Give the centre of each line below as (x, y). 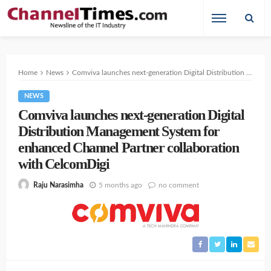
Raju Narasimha (58, 185)
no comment (179, 185)
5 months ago (120, 185)
